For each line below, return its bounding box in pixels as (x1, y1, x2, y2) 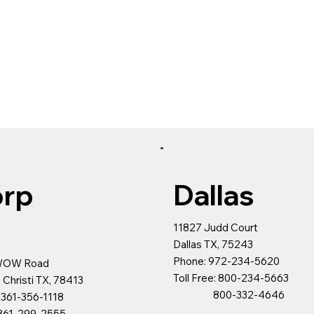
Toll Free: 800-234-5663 (172, 271, 289, 285)
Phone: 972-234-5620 (172, 254, 280, 268)
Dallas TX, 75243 (172, 238, 253, 252)
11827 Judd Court (172, 221, 258, 235)
